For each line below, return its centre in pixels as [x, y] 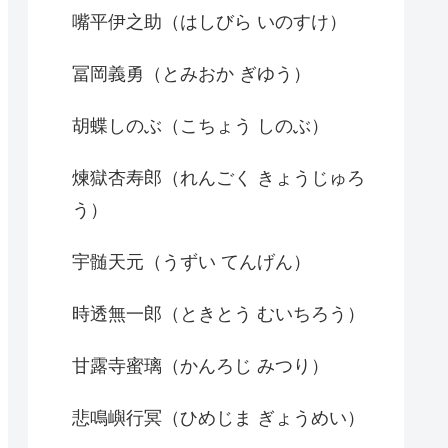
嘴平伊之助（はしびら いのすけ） [209, 22]
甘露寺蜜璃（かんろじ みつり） [200, 366]
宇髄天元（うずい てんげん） [191, 262]
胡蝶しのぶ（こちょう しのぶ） [200, 126]
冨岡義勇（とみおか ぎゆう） [191, 74]
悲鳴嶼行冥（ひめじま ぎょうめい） [218, 418]
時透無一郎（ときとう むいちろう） [218, 314]
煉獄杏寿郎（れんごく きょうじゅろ [218, 178]
